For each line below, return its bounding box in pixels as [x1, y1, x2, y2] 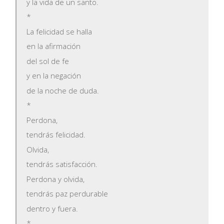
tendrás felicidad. [26, 129, 86, 140]
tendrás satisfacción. [26, 159, 98, 169]
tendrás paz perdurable [26, 188, 108, 199]
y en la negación [26, 70, 81, 81]
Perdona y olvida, [26, 173, 85, 184]
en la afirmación [26, 41, 81, 51]
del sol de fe [26, 55, 69, 66]
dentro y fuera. [26, 203, 78, 213]
